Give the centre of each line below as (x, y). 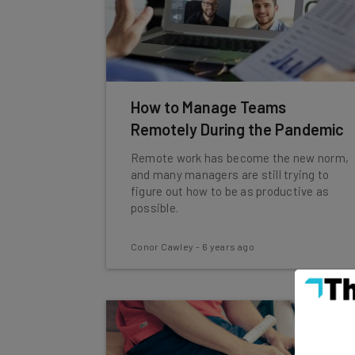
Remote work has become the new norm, (240, 158)
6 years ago (228, 246)
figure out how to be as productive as (230, 191)
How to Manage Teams (208, 107)
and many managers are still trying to (230, 174)
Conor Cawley (162, 246)
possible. (155, 208)
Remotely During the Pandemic (237, 129)
